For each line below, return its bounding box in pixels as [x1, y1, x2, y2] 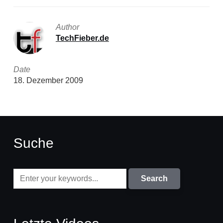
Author [55, 23, 79, 31]
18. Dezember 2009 [13, 76, 83, 85]
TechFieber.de [55, 34, 109, 42]
